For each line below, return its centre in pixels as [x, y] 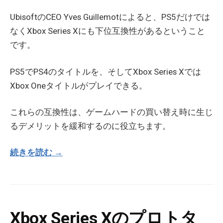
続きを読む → [36, 153]
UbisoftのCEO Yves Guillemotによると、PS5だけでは [110, 17]
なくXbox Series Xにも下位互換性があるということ [108, 31]
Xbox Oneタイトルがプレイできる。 [79, 85]
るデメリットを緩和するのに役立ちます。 [90, 126]
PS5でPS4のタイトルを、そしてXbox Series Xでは [106, 71]
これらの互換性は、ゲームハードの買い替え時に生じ [111, 112]
